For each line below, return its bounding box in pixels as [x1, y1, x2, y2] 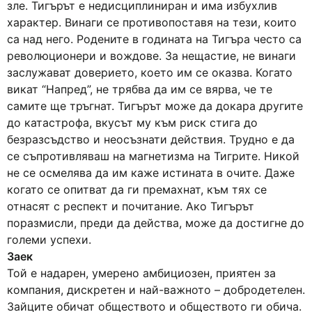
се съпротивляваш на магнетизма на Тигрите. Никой [7, 149, 299, 163]
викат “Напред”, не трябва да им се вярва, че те [7, 82, 272, 96]
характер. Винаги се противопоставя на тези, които [7, 15, 297, 29]
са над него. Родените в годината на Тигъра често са [7, 32, 302, 46]
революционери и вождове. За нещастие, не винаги [7, 49, 296, 63]
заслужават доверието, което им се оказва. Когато [7, 65, 292, 79]
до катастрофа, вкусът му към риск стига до [7, 116, 258, 130]
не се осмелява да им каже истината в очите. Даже [7, 166, 295, 180]
